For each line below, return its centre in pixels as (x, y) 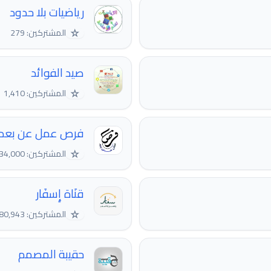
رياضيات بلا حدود (47, 12)
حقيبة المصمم (51, 254)
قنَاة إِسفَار (60, 194)
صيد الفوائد (57, 73)
